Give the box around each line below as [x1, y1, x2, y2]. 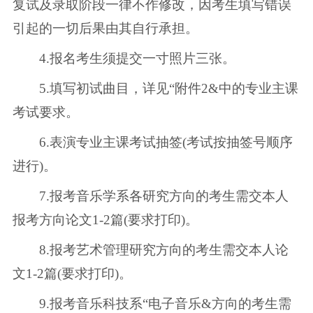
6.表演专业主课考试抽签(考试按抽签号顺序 [12, 135, 293, 150]
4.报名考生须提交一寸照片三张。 [12, 51, 235, 66]
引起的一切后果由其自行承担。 [12, 21, 198, 36]
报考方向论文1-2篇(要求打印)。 [12, 212, 198, 228]
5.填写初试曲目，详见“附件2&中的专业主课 [12, 81, 298, 96]
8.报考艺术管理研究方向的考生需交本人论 [12, 242, 289, 258]
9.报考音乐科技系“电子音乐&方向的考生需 [12, 296, 291, 312]
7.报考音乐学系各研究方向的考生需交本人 [12, 189, 289, 204]
